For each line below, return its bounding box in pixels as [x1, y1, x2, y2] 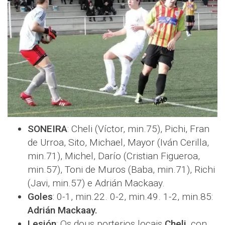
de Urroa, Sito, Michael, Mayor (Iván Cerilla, [28, 137, 209, 149]
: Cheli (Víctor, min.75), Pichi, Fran [67, 123, 209, 135]
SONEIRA [28, 123, 67, 135]
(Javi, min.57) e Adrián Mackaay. [28, 177, 165, 189]
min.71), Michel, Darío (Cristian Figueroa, [28, 150, 200, 162]
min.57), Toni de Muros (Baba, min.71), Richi [28, 164, 215, 176]
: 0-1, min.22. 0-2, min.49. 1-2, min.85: [53, 191, 213, 203]
